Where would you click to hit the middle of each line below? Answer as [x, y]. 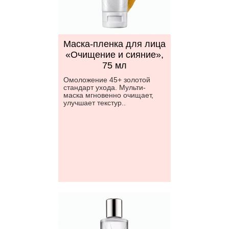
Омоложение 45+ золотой [107, 80]
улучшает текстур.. [95, 103]
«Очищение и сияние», [114, 55]
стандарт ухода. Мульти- [105, 87]
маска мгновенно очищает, [108, 95]
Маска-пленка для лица [114, 44]
